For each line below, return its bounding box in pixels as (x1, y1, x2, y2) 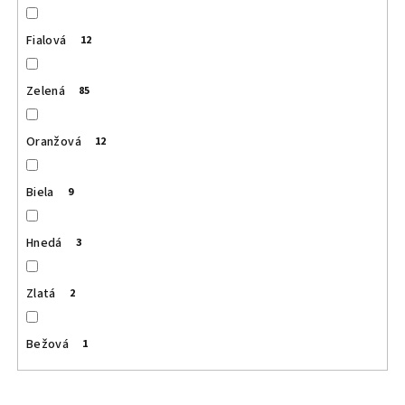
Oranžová (25, 132, 81, 151)
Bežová (25, 334, 70, 353)
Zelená (25, 81, 66, 100)
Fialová (25, 31, 67, 50)
